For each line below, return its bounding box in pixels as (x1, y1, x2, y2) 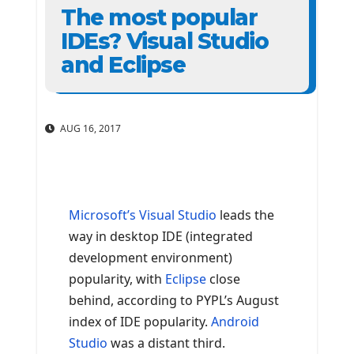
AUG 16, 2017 (58, 122, 121, 136)
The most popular (61, 4, 258, 31)
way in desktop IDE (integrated (69, 228, 253, 246)
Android (211, 313, 259, 331)
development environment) (69, 249, 232, 267)
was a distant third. (107, 334, 225, 352)
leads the (217, 206, 274, 224)
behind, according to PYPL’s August (69, 292, 279, 310)
